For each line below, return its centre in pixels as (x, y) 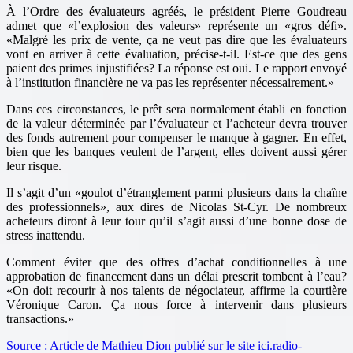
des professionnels (54, 206)
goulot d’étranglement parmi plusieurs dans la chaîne (214, 192)
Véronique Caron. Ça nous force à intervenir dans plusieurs (176, 304)
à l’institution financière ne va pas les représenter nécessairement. (167, 82)
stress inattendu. (46, 235)
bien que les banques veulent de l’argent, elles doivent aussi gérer (176, 151)
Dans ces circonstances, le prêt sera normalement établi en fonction (176, 109)
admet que (37, 25)
